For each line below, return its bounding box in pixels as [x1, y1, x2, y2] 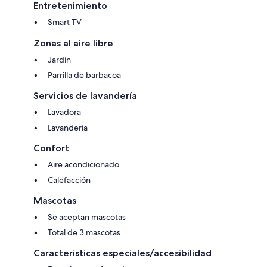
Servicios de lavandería [33, 90, 137, 101]
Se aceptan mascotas [48, 212, 126, 222]
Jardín [48, 54, 71, 65]
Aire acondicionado [48, 159, 119, 170]
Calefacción [48, 175, 91, 185]
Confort [33, 142, 69, 154]
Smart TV [48, 17, 82, 27]
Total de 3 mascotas [48, 227, 120, 238]
